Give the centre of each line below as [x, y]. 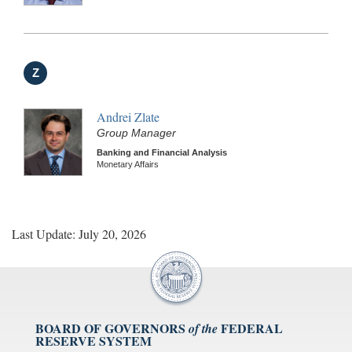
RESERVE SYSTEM [93, 340]
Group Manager [136, 132]
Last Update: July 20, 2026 [79, 233]
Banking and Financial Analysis [162, 152]
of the [203, 328]
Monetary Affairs [128, 164]
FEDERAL [252, 328]
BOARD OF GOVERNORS [110, 328]
